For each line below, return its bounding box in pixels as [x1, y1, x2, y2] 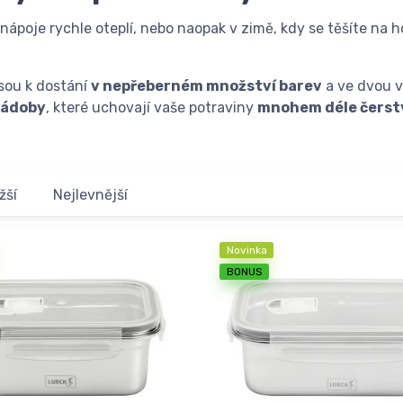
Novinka [226, 243, 267, 256]
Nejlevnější [53, 185, 128, 203]
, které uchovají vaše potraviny [46, 98, 257, 116]
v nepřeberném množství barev [91, 76, 322, 94]
